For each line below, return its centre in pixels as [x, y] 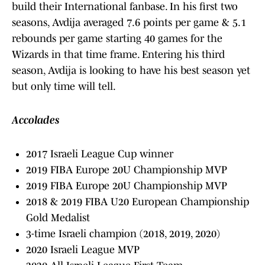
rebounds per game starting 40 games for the [117, 39]
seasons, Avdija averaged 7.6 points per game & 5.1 [129, 23]
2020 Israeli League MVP [83, 250]
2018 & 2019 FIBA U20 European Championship [138, 202]
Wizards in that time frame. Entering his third [118, 55]
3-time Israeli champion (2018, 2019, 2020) [123, 234]
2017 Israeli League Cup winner [100, 154]
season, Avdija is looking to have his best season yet [131, 71]
